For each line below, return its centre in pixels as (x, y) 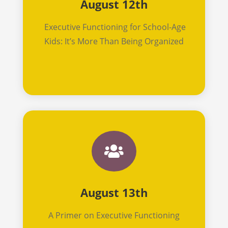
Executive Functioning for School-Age (114, 27)
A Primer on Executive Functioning (114, 215)
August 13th (114, 192)
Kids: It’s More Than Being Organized (114, 41)
